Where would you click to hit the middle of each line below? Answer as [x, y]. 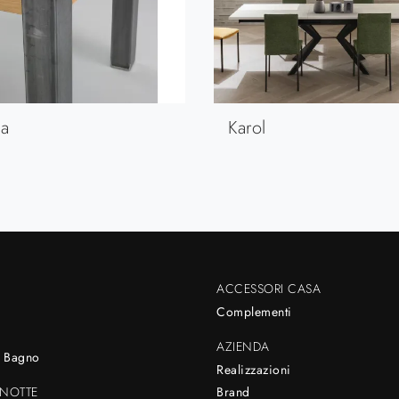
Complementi [254, 311]
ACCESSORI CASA [269, 288]
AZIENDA [243, 346]
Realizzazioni [254, 369]
